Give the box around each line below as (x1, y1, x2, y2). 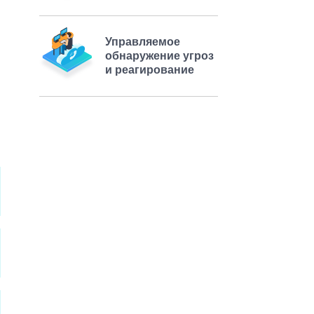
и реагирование (105, 64, 194, 76)
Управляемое (105, 36, 180, 48)
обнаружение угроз (105, 50, 214, 62)
